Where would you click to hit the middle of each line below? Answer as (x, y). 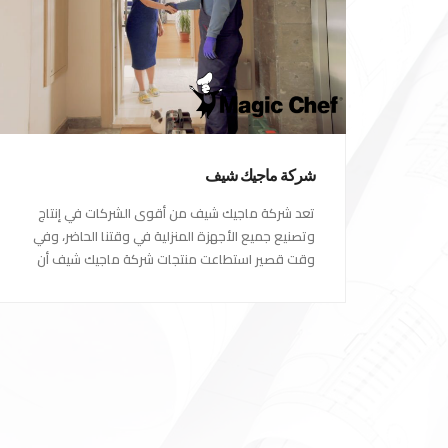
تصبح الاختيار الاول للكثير (249, 282)
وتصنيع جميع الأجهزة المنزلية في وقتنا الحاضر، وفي (174, 236)
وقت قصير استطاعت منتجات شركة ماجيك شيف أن (176, 259)
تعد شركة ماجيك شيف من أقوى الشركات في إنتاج (176, 213)
